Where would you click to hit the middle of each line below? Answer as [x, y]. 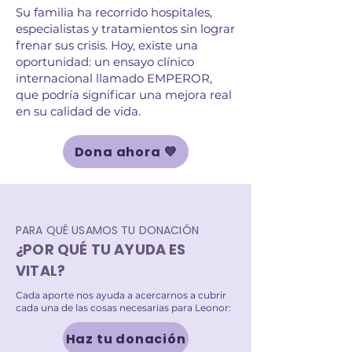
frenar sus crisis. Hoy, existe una [107, 46]
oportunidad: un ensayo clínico [105, 62]
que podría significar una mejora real [124, 95]
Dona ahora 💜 [126, 152]
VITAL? [41, 271]
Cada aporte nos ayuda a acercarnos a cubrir [121, 295]
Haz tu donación [126, 339]
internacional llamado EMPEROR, [114, 79]
